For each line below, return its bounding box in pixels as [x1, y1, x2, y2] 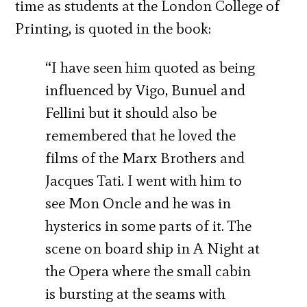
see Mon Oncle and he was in [45, 194, 232, 212]
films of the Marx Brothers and [45, 149, 245, 167]
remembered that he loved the [45, 126, 236, 145]
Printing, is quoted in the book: [15, 19, 212, 38]
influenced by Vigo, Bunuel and [45, 81, 246, 99]
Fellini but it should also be [45, 103, 217, 122]
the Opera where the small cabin [45, 262, 251, 280]
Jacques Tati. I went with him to [45, 171, 243, 190]
